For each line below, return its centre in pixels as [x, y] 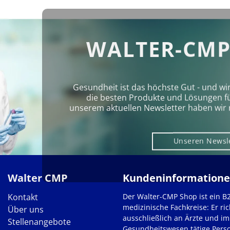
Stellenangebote [39, 222]
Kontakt [23, 197]
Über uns [26, 210]
